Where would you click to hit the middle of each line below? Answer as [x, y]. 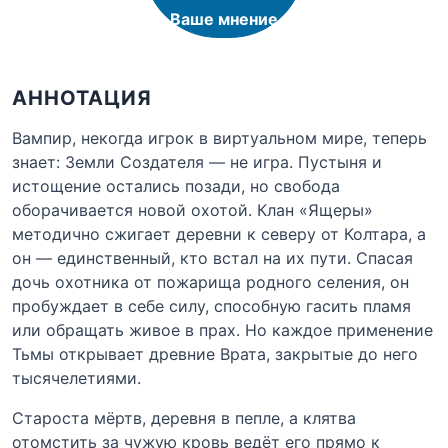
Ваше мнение [224, 18]
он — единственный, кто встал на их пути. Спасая [212, 257]
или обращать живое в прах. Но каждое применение [222, 329]
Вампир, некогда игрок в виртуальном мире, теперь [219, 137]
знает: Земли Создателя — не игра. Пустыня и [197, 161]
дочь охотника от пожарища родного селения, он [210, 281]
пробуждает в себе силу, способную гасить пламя [211, 305]
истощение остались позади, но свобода [176, 185]
